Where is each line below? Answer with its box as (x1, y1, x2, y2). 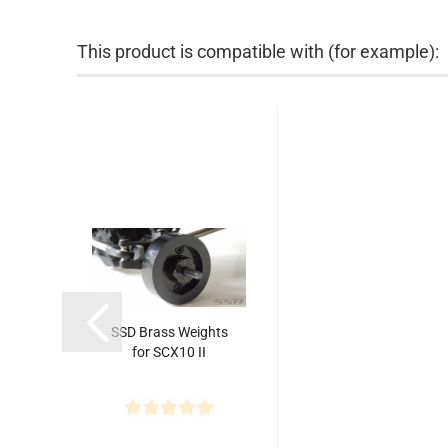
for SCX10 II (132, 344, 207, 360)
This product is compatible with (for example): (77, 41, 440, 62)
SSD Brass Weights (110, 324, 228, 340)
